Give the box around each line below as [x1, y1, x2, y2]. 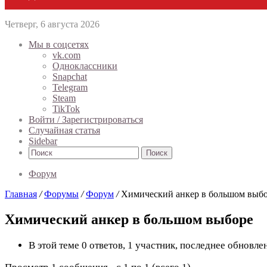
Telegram [52, 82, 88, 92]
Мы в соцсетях [29, 39, 89, 49]
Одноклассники [52, 61, 117, 71]
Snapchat [52, 72, 87, 82]
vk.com [52, 50, 80, 60]
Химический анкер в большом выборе [5, 211, 253, 227]
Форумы [44, 189, 79, 199]
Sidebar [29, 136, 57, 146]
